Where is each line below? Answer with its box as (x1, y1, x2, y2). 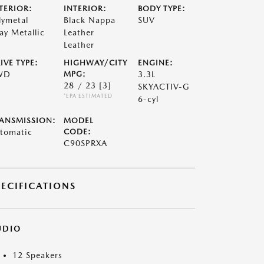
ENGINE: (138, 58, 174, 67)
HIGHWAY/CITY (63, 58, 127, 67)
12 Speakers (12, 250, 62, 260)
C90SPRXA (63, 138, 107, 148)
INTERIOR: (63, 4, 107, 13)
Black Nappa (63, 15, 115, 25)
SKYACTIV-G (138, 82, 190, 91)
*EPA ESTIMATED (63, 93, 113, 99)
